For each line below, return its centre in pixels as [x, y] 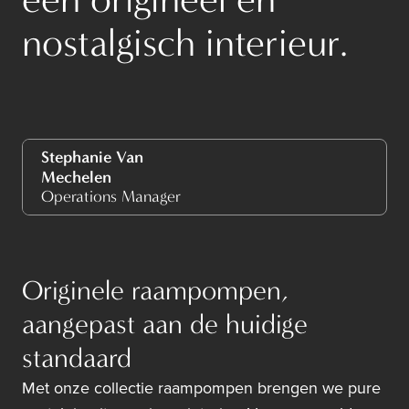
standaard [77, 359]
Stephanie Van [92, 157]
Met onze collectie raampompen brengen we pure [201, 388]
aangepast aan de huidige [165, 325]
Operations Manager [111, 197]
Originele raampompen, [155, 291]
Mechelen [76, 178]
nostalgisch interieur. [185, 44]
